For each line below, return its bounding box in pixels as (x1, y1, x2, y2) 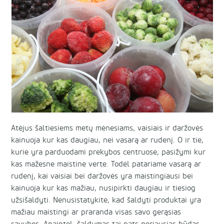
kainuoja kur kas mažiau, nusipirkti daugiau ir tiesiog (11, 183, 196, 193)
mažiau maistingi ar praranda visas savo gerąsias (11, 207, 181, 217)
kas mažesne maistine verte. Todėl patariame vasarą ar (11, 159, 201, 169)
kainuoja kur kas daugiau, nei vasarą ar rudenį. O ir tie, (11, 135, 204, 145)
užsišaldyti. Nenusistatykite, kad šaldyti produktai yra (11, 195, 201, 205)
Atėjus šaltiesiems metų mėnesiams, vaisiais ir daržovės (11, 123, 203, 133)
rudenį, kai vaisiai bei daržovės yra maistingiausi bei (11, 171, 193, 181)
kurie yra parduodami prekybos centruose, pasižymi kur (11, 147, 206, 157)
